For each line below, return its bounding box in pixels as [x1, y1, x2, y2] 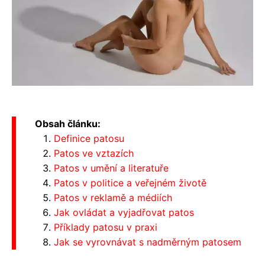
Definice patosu [54, 132, 124, 144]
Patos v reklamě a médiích [54, 191, 172, 203]
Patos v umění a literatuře [54, 161, 169, 174]
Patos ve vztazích [54, 147, 134, 159]
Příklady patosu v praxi [54, 221, 157, 233]
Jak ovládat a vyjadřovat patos [54, 206, 194, 218]
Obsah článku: [35, 117, 101, 130]
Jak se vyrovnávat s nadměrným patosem [54, 235, 241, 248]
